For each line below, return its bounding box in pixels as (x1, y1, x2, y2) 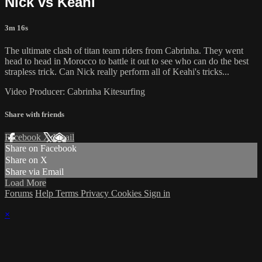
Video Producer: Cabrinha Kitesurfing (5, 86, 145, 96)
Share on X (5, 155, 47, 166)
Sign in (144, 188, 170, 199)
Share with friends (5, 110, 64, 119)
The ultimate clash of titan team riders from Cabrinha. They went (5, 45, 243, 56)
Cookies (111, 188, 144, 199)
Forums (5, 188, 33, 199)
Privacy (81, 188, 111, 199)
